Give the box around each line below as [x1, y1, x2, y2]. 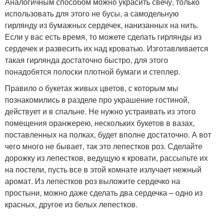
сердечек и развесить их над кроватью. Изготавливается [5, 43, 208, 54]
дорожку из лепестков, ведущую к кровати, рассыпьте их [5, 152, 208, 163]
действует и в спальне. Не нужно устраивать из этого [5, 106, 196, 117]
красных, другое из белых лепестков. [5, 199, 138, 210]
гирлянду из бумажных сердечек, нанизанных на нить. [5, 19, 199, 31]
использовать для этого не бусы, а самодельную [5, 8, 179, 19]
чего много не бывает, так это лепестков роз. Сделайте [5, 140, 202, 152]
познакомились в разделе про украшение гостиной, [5, 94, 189, 105]
